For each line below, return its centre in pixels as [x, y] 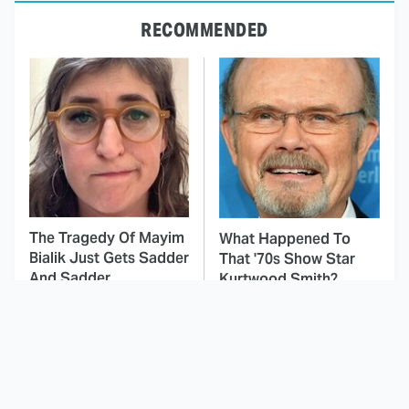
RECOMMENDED [204, 31]
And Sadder [70, 278]
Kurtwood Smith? [278, 279]
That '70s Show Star [287, 259]
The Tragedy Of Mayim [107, 238]
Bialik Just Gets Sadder [109, 258]
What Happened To [285, 239]
